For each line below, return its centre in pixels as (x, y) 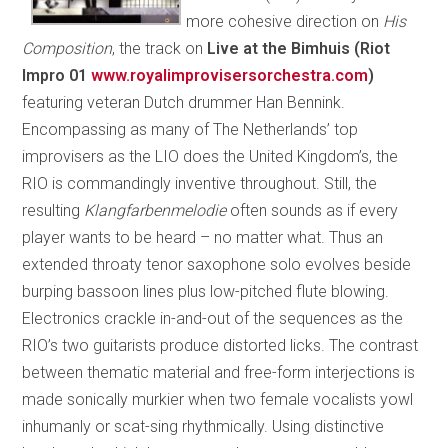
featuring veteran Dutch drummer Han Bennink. (184, 102)
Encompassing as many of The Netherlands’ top (190, 129)
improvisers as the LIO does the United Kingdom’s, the (210, 156)
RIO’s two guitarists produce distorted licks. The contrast (220, 345)
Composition (67, 48)
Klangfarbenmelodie (155, 210)
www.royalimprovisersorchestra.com (230, 75)
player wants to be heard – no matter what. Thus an (203, 237)
